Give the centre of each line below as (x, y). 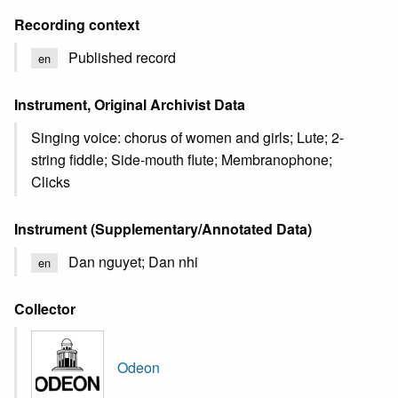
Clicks (51, 181)
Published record (122, 57)
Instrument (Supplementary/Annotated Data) (163, 228)
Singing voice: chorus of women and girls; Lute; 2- (187, 137)
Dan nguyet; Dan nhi (133, 261)
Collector (45, 309)
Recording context (77, 24)
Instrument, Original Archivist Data (130, 104)
